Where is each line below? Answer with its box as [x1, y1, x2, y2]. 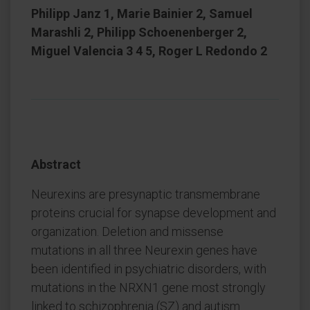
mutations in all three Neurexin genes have [31, 243, 257, 257]
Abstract [31, 157, 81, 172]
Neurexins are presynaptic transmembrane [31, 187, 260, 201]
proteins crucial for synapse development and [31, 206, 276, 220]
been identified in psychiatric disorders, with [31, 262, 266, 276]
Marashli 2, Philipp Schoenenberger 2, [31, 25, 247, 39]
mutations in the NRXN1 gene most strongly [31, 280, 266, 295]
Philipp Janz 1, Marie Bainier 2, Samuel [31, 6, 253, 21]
